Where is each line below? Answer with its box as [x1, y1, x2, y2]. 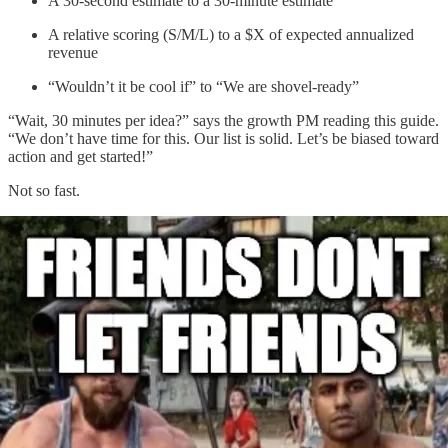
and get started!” [50, 147, 153, 165]
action [8, 147, 46, 165]
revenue [48, 43, 98, 61]
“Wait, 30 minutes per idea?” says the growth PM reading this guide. [8, 111, 439, 129]
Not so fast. [8, 181, 80, 199]
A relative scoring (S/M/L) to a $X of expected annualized [48, 25, 414, 43]
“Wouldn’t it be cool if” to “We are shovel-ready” [48, 77, 359, 95]
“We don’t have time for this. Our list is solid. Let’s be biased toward [8, 129, 439, 147]
